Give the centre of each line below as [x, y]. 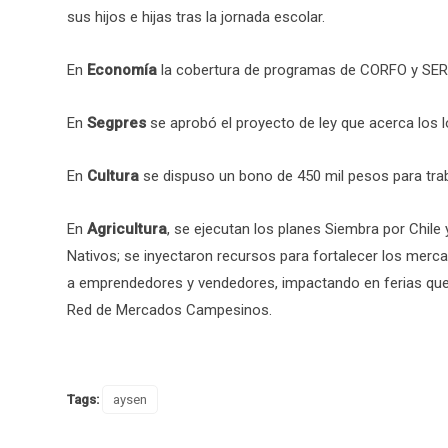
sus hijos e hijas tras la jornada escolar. [196, 16]
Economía [122, 69]
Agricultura [127, 228]
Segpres [116, 122]
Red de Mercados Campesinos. [169, 309]
